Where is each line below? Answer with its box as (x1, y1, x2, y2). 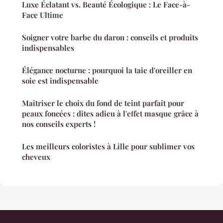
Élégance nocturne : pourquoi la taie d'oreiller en (22, 65, 192, 76)
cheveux (22, 152, 50, 162)
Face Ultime (22, 10, 63, 20)
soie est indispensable (22, 76, 99, 86)
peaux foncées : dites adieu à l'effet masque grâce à (22, 109, 199, 119)
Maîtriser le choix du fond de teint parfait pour (22, 98, 184, 109)
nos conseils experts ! (22, 119, 96, 129)
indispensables (22, 43, 74, 53)
